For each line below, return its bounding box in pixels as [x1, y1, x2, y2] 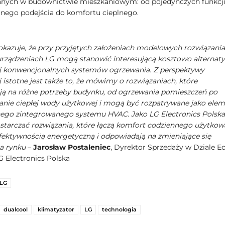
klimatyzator [37, 206, 74, 213]
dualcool [3, 206, 28, 213]
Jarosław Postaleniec [31, 143, 110, 152]
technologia [101, 206, 137, 213]
